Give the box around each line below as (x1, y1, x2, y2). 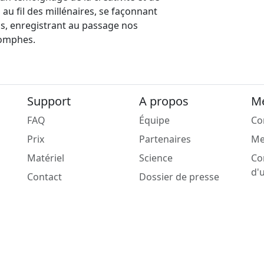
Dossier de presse (139, 170, 219, 184)
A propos (139, 93, 189, 110)
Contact (27, 170, 62, 184)
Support (27, 93, 71, 110)
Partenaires (139, 133, 191, 146)
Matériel (27, 151, 64, 165)
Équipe (139, 114, 170, 127)
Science (139, 151, 173, 165)
